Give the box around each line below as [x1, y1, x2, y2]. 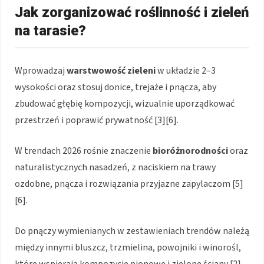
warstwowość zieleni [67, 64, 156, 77]
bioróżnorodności [153, 144, 228, 157]
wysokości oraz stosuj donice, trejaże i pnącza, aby [15, 80, 216, 94]
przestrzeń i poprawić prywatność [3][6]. [15, 113, 179, 127]
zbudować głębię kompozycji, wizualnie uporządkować [15, 97, 235, 110]
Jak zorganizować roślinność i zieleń [15, 4, 249, 21]
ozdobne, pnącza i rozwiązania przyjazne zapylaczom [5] [15, 177, 243, 190]
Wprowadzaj [15, 64, 67, 77]
